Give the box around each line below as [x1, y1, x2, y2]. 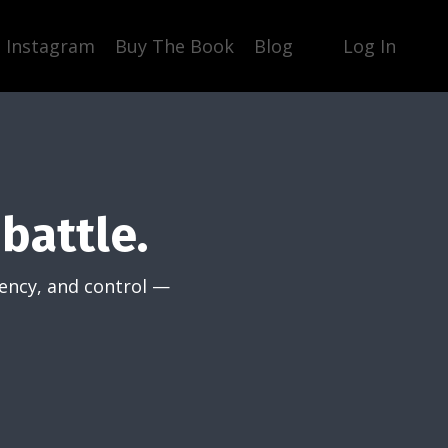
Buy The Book [115, 34, 234, 58]
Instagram [6, 34, 95, 58]
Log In [343, 34, 396, 58]
